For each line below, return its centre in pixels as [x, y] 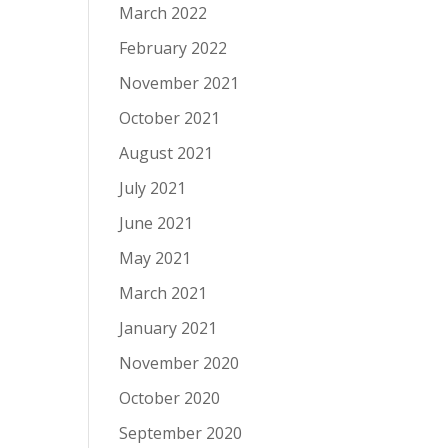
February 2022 [173, 48]
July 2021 [153, 188]
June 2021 [156, 223]
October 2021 [170, 118]
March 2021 [163, 293]
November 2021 [179, 83]
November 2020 [179, 363]
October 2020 [170, 398]
